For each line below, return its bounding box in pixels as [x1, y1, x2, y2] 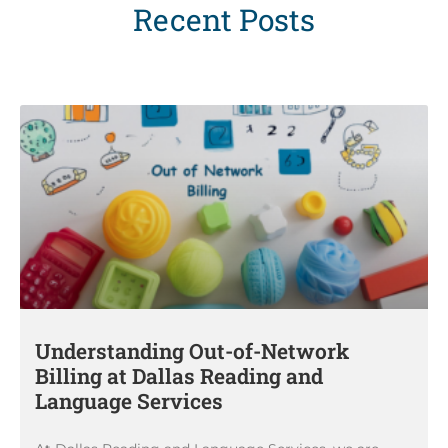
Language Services [35, 386, 223, 415]
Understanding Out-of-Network [35, 336, 349, 365]
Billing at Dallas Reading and [35, 361, 323, 390]
